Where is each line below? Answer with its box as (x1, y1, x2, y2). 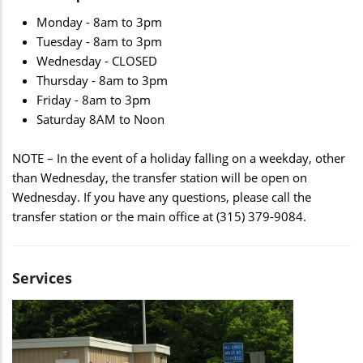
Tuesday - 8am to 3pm (36, 32, 162, 49)
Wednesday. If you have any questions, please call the (12, 188, 311, 205)
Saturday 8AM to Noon (36, 110, 164, 127)
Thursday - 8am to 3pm (36, 71, 168, 88)
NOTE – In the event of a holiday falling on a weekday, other (12, 149, 345, 166)
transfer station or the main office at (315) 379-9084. (12, 207, 306, 224)
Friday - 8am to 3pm (36, 91, 151, 108)
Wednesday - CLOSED (36, 52, 157, 69)
